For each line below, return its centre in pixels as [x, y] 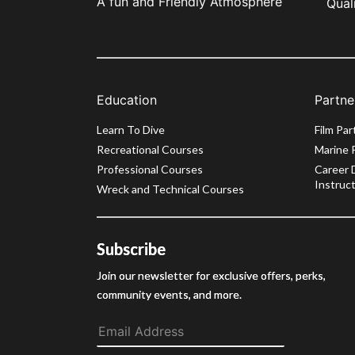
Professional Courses [150, 169]
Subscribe [131, 248]
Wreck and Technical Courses [170, 189]
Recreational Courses [150, 149]
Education [127, 99]
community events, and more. [169, 294]
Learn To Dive [131, 129]
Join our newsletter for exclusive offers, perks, [211, 275]
